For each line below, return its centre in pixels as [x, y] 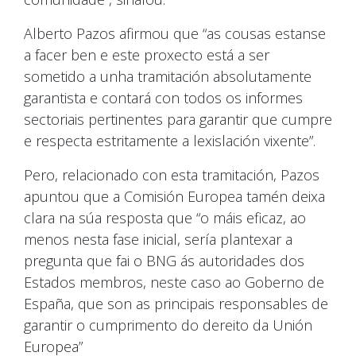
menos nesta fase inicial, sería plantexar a [158, 239]
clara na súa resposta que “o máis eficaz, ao [165, 217]
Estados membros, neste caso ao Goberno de [174, 282]
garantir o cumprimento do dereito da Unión [168, 325]
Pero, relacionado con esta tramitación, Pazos [172, 174]
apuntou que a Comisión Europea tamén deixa [174, 196]
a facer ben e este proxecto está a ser [147, 54]
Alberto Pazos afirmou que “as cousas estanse [175, 33]
